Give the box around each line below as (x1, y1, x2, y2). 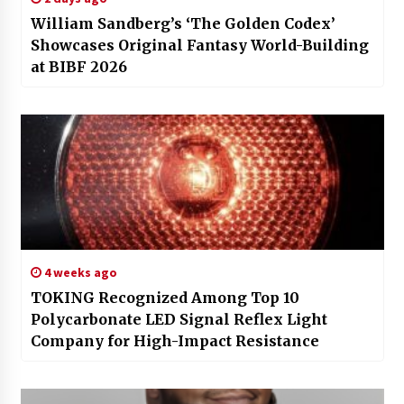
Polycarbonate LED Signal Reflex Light (30, 309, 327, 328)
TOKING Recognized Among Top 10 (30, 288, 299, 307)
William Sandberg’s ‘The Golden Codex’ (30, 14, 335, 32)
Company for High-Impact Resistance (30, 331, 320, 350)
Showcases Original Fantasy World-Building (30, 35, 369, 54)
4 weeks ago (41, 263, 117, 280)
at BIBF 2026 (30, 57, 127, 76)
